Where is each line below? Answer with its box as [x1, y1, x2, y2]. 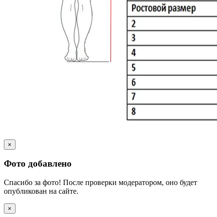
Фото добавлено [4, 158, 72, 169]
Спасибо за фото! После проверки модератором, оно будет [4, 178, 197, 186]
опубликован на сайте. [4, 186, 78, 195]
